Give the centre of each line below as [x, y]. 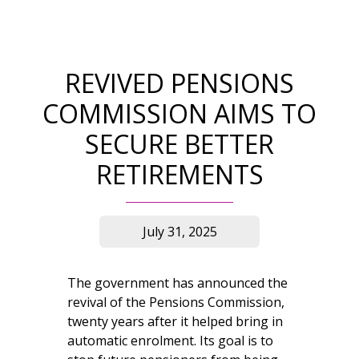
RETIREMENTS [179, 174]
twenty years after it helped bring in [175, 321]
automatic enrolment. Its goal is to [170, 340]
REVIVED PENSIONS [179, 83]
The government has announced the [177, 282]
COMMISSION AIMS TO [179, 113]
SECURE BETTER [179, 143]
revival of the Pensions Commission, [176, 302]
